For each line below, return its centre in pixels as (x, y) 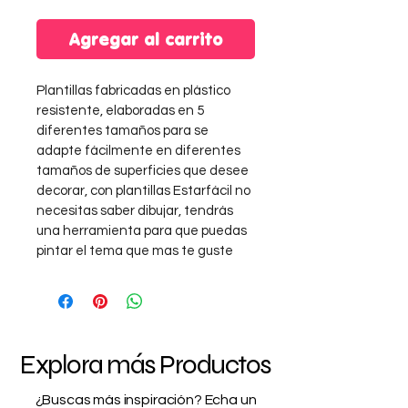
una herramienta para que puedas (143, 230)
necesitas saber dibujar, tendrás (136, 210)
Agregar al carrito (146, 39)
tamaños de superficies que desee (144, 170)
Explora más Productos (146, 364)
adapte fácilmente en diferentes (140, 150)
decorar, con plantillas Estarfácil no (145, 190)
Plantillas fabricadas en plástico (135, 90)
